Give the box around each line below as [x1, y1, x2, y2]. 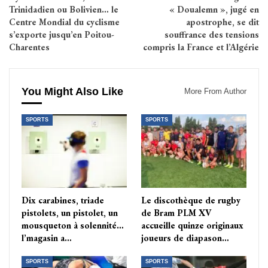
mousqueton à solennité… [22, 219, 124, 231]
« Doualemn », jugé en [169, 4, 259, 16]
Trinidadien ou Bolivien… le [9, 4, 118, 16]
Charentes [9, 41, 50, 53]
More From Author [184, 87, 246, 96]
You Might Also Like [22, 86, 123, 98]
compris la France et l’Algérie [143, 41, 259, 53]
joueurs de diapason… [141, 232, 229, 243]
